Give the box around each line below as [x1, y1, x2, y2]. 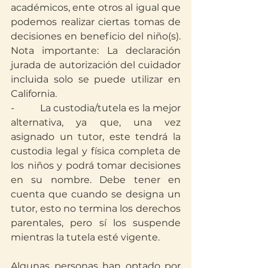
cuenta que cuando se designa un [11, 188, 181, 200]
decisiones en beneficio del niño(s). [11, 30, 181, 42]
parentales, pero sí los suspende [11, 217, 181, 229]
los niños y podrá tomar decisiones [11, 159, 181, 171]
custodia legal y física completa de [11, 145, 181, 157]
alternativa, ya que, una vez [11, 116, 181, 128]
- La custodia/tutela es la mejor [11, 102, 181, 114]
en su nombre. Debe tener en [11, 173, 181, 185]
